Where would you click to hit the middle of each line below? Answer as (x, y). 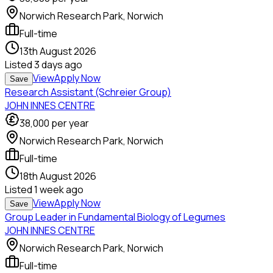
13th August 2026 (58, 51)
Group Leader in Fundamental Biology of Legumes (115, 217)
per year (70, 123)
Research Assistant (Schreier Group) (88, 92)
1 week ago (59, 190)
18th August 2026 (58, 176)
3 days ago (58, 65)
